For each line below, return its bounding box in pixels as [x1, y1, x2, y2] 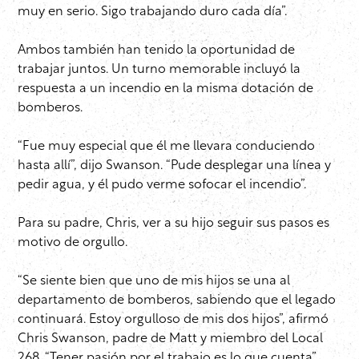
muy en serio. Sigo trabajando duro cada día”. [18, 6, 287, 19]
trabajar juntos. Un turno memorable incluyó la [18, 63, 301, 77]
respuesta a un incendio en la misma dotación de [18, 83, 313, 96]
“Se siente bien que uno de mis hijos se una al [18, 275, 290, 288]
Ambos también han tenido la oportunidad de [18, 44, 295, 58]
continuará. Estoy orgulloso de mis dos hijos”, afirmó [18, 313, 329, 327]
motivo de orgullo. [18, 236, 127, 250]
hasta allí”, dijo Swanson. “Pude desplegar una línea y [18, 159, 331, 173]
